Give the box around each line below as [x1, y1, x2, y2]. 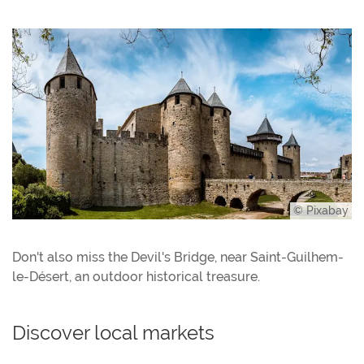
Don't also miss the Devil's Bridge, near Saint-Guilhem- [12, 249, 344, 266]
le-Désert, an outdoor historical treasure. [12, 269, 260, 285]
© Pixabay [290, 204, 352, 218]
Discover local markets [12, 322, 214, 344]
